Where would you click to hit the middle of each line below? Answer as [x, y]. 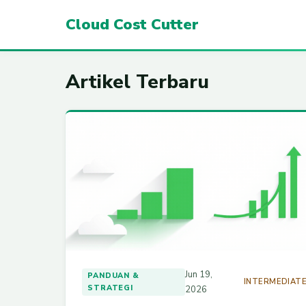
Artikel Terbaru [137, 82]
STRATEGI [111, 288]
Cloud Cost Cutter [132, 24]
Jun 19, [199, 275]
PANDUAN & [113, 276]
